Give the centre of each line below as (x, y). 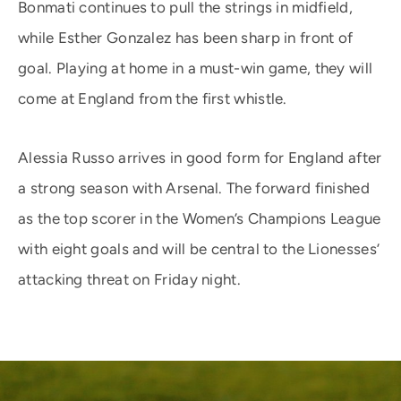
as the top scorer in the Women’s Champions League (200, 218)
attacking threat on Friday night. (129, 279)
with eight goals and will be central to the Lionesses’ (199, 249)
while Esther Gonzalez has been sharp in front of (186, 38)
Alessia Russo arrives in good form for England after (200, 158)
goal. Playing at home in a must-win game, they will (196, 68)
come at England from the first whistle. (153, 98)
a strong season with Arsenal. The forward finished (194, 188)
